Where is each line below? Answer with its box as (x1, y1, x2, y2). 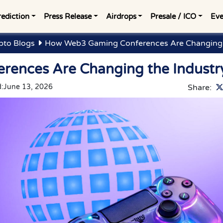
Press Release (43, 12, 92, 21)
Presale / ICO (150, 12, 197, 21)
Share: (188, 83, 212, 93)
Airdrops (106, 12, 136, 21)
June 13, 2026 (3, 83, 53, 91)
